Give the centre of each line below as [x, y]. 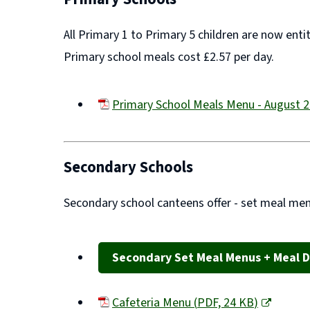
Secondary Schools [128, 168]
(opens [129, 122]
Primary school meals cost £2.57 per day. [169, 57]
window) [134, 156]
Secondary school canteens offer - [152, 203]
